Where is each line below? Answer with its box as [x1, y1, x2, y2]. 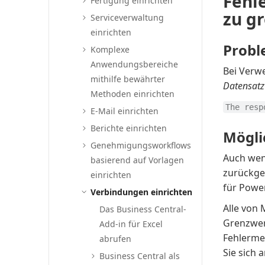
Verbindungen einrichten [91, 186, 193, 198]
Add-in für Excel [99, 218, 163, 230]
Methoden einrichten [91, 88, 175, 99]
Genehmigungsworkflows [91, 140, 192, 151]
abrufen [99, 233, 132, 244]
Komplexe [91, 44, 130, 55]
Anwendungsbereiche [91, 59, 179, 70]
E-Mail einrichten [91, 105, 159, 117]
